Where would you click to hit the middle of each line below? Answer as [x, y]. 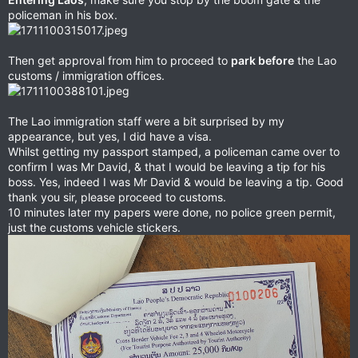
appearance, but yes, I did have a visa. [110, 136]
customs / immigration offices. [86, 75]
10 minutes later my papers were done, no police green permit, [172, 212]
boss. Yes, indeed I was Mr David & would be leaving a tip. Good [176, 181]
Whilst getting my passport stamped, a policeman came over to [174, 151]
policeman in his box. [63, 14]
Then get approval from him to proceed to [119, 60]
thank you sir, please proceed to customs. [117, 197]
